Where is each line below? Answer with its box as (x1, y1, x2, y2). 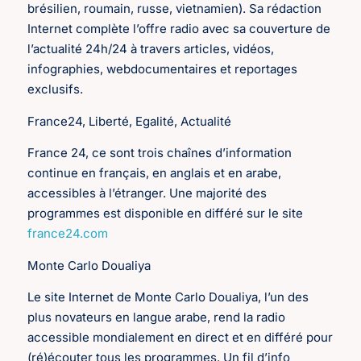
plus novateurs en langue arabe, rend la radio (27, 309, 286, 325)
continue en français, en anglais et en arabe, (27, 165, 282, 181)
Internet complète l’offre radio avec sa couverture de (27, 21, 331, 37)
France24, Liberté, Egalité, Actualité (27, 113, 232, 129)
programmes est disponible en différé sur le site (27, 205, 304, 222)
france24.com (27, 226, 109, 242)
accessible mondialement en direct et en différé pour (27, 329, 334, 345)
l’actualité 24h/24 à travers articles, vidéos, (27, 41, 275, 57)
